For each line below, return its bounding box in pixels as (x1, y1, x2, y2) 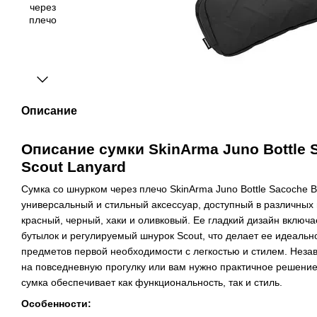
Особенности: (21, 298, 91, 310)
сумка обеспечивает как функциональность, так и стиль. (21, 277, 282, 288)
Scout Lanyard (21, 158, 126, 175)
